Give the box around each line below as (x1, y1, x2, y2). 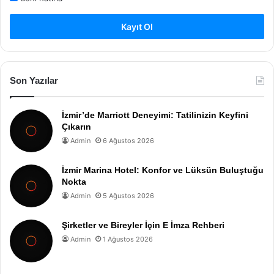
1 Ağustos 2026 (103, 234, 153, 243)
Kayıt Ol (121, 21, 153, 32)
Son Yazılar (10, 75, 58, 86)
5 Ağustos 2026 (103, 191, 154, 200)
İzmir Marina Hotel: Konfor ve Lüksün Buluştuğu (62, 165, 264, 175)
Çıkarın (62, 121, 91, 131)
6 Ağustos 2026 (103, 136, 154, 145)
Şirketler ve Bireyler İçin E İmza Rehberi (62, 220, 224, 230)
